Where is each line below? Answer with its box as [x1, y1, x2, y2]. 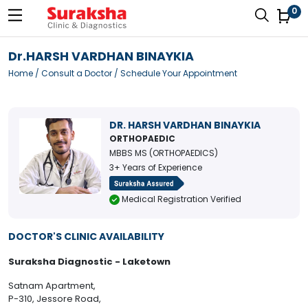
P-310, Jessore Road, [8, 292, 101, 306]
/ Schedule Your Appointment [112, 67, 237, 79]
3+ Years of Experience [109, 162, 202, 173]
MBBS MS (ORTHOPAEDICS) [109, 147, 218, 159]
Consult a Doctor [41, 67, 112, 79]
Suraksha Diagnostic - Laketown [8, 255, 170, 269]
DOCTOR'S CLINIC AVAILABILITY [8, 230, 164, 244]
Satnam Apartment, [8, 279, 96, 293]
